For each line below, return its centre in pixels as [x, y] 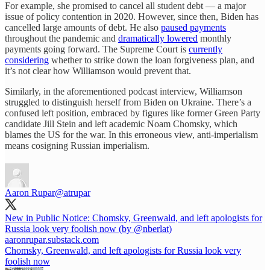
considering [27, 60]
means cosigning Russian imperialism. [77, 145]
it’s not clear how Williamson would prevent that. [98, 71]
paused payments [193, 27]
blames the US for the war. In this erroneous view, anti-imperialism [131, 134]
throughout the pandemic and [61, 38]
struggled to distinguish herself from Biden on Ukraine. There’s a [128, 102]
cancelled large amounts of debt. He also [83, 27]
